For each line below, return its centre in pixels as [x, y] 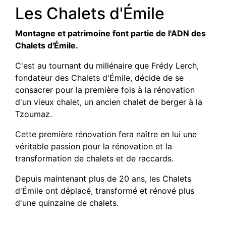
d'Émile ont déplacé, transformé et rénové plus [105, 191]
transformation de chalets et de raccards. [94, 158]
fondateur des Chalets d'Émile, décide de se [99, 78]
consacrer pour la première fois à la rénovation [105, 90]
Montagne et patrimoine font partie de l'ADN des [110, 33]
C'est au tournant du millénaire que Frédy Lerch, [107, 66]
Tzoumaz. [34, 114]
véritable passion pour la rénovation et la [94, 146]
